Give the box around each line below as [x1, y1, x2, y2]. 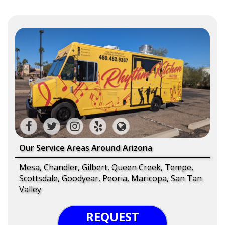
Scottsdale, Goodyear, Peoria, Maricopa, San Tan [19, 172, 202, 184]
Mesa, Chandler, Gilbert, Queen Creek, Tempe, [19, 161, 193, 173]
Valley [19, 183, 41, 195]
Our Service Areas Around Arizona [19, 142, 152, 153]
